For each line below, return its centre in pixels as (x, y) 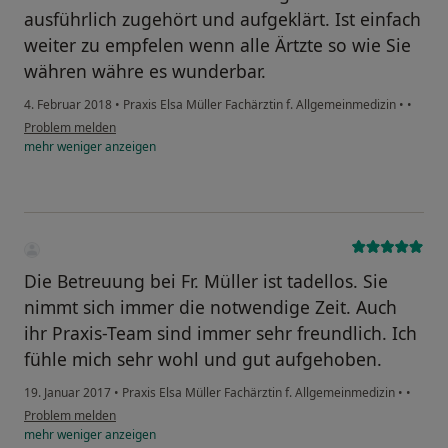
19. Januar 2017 (67, 393)
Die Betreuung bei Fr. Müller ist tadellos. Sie (206, 281)
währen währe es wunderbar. (145, 71)
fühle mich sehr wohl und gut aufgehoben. (203, 359)
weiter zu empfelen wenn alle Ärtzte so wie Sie (217, 45)
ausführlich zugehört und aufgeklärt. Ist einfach (222, 19)
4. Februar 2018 (68, 105)
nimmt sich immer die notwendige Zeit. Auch (210, 307)
